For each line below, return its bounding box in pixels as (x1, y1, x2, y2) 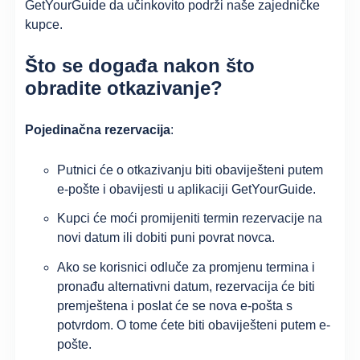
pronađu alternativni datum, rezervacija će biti (57, 280, 316, 294)
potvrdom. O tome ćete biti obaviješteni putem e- (57, 318, 331, 333)
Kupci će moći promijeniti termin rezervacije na (57, 211, 323, 226)
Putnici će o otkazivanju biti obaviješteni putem (57, 162, 324, 177)
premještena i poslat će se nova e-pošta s (57, 299, 293, 313)
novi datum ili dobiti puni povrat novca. (57, 231, 276, 245)
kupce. (25, 17, 63, 31)
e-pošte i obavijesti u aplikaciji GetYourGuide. (57, 182, 320, 196)
